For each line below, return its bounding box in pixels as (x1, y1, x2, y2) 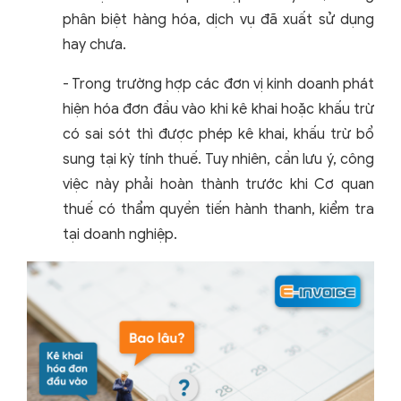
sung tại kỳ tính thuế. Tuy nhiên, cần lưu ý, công (63, 150, 374, 169)
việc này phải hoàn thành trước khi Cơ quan (63, 175, 374, 194)
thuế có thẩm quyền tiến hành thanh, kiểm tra (63, 200, 374, 219)
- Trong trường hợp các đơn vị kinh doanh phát (63, 75, 374, 94)
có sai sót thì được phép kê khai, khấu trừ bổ (63, 125, 374, 144)
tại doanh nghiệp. (63, 226, 177, 244)
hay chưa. (63, 36, 126, 55)
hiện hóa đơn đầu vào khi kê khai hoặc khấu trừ (63, 100, 374, 119)
